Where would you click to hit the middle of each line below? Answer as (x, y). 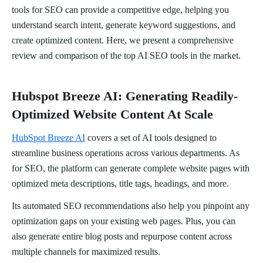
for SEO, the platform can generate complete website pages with (131, 168)
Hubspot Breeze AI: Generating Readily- (125, 96)
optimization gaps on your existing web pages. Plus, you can (124, 221)
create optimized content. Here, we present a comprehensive (123, 41)
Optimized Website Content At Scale (112, 114)
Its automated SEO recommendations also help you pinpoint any (131, 206)
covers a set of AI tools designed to (151, 138)
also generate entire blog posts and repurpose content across (122, 237)
